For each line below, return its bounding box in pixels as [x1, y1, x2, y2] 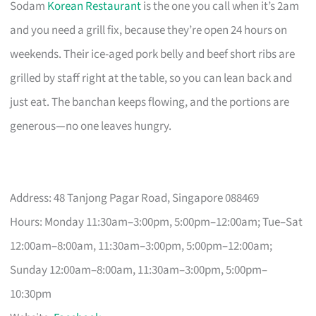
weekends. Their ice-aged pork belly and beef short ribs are [10, 45, 296, 63]
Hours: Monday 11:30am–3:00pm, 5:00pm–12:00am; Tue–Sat [10, 213, 303, 231]
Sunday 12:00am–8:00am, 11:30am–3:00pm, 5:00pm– [10, 261, 268, 279]
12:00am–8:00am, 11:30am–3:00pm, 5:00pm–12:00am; [10, 237, 273, 255]
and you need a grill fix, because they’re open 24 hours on [10, 21, 288, 39]
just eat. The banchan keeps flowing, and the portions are [10, 93, 290, 111]
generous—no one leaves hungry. [10, 117, 172, 135]
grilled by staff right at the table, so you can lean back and [10, 69, 293, 87]
